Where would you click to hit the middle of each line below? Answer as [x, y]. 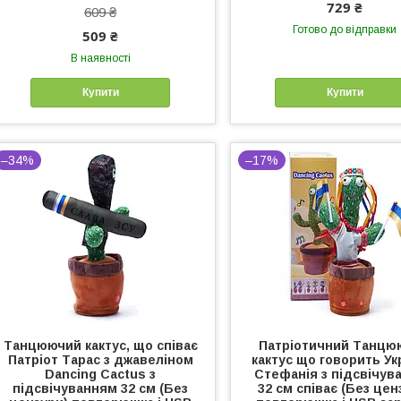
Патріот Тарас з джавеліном [100, 359]
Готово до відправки [345, 29]
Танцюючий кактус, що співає [100, 345]
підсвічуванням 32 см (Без [101, 388]
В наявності [100, 58]
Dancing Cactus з [101, 374]
